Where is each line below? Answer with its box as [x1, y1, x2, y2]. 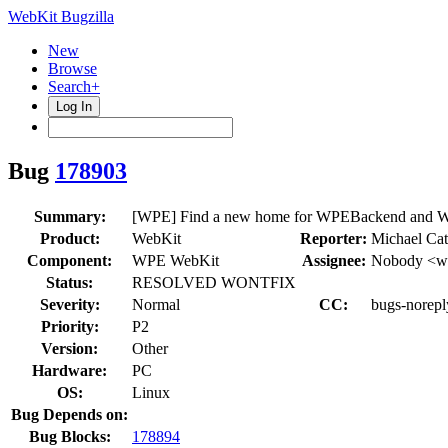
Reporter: [300, 229, 367, 247]
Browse [48, 60, 97, 77]
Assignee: [301, 251, 366, 269]
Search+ [48, 78, 100, 95]
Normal [132, 295, 180, 313]
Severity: [39, 295, 100, 313]
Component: [27, 251, 112, 269]
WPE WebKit [132, 251, 219, 269]
